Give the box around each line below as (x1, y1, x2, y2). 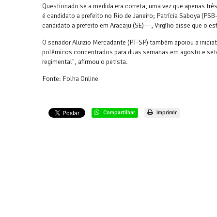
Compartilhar (102, 109, 135, 116)
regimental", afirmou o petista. (42, 58, 127, 66)
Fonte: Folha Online (42, 75, 98, 83)
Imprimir (155, 109, 177, 116)
